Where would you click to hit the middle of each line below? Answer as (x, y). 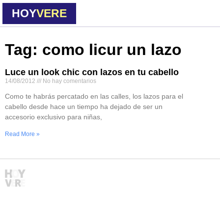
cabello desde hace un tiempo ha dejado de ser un (84, 107)
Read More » (22, 134)
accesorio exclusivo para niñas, (54, 117)
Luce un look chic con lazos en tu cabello (92, 72)
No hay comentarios (69, 81)
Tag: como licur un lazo (93, 50)
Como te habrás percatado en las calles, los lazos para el (94, 96)
